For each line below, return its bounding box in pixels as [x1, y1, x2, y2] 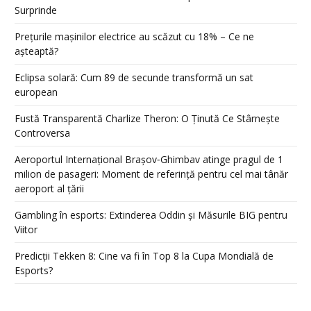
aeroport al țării [15, 182, 84, 196]
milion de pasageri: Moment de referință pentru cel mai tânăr [15, 167, 288, 181]
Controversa [15, 126, 70, 140]
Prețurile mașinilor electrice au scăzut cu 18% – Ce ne [15, 30, 254, 44]
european [15, 85, 58, 99]
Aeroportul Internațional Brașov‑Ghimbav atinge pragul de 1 [15, 153, 283, 167]
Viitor [15, 223, 37, 237]
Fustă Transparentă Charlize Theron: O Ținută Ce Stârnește [15, 112, 280, 126]
